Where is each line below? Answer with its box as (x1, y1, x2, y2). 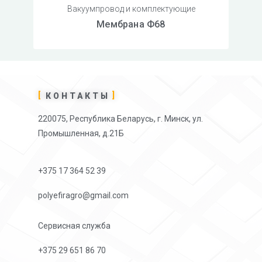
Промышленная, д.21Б (38, 129, 125, 139)
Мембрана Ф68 (96, 19, 166, 30)
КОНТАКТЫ (46, 91, 111, 101)
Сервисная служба (38, 221, 111, 231)
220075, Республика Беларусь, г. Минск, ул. (38, 114, 204, 124)
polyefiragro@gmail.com (38, 191, 129, 201)
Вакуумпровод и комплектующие (67, 4, 195, 14)
